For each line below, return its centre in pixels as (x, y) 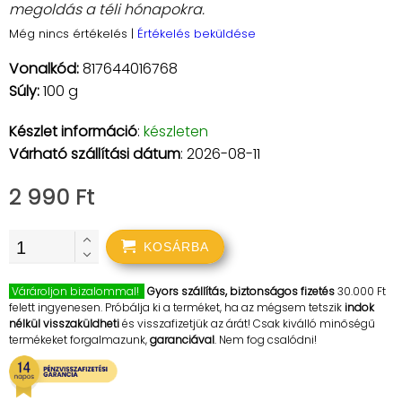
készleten (176, 131)
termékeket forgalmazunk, (79, 340)
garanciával (182, 340)
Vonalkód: (46, 69)
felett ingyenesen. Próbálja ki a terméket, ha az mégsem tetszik (177, 307)
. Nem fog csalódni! (266, 340)
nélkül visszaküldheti (64, 323)
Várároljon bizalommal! (77, 291)
